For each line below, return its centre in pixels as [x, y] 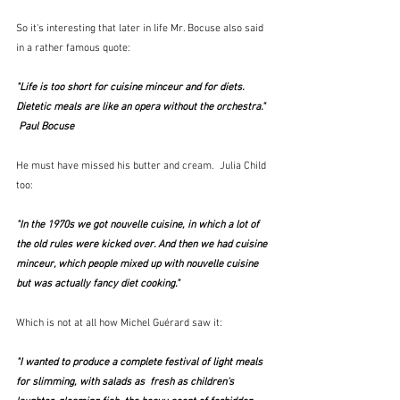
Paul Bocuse [45, 127]
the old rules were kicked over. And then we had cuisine [143, 245]
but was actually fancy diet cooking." [99, 284]
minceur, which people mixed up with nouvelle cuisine [138, 265]
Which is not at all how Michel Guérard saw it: [119, 324]
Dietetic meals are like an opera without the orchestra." [142, 108]
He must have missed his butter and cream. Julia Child [142, 167]
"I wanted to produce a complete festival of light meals [141, 363]
